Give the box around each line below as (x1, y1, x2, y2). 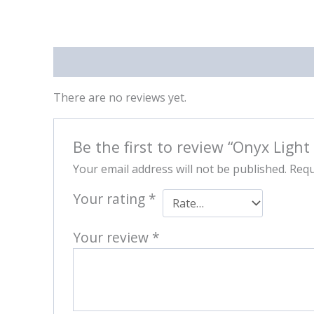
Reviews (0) (53, 53, 111, 69)
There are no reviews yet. (53, 89, 186, 105)
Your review (72, 228, 152, 247)
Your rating (72, 189, 149, 209)
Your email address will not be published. (72, 161, 287, 177)
